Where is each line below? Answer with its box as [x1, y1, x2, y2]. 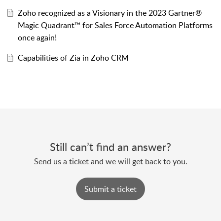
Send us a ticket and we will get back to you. [34, 155, 187, 167]
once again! [17, 32, 57, 43]
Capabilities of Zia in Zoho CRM [17, 52, 129, 63]
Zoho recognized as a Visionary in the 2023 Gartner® [17, 7, 202, 18]
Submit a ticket [84, 184, 137, 195]
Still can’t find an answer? [50, 139, 171, 154]
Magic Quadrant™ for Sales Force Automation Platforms [17, 19, 213, 31]
